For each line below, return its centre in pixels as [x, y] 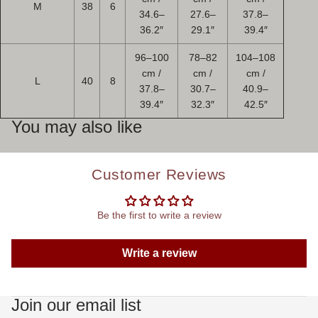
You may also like [77, 127]
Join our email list [76, 305]
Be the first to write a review [159, 215]
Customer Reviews [159, 174]
